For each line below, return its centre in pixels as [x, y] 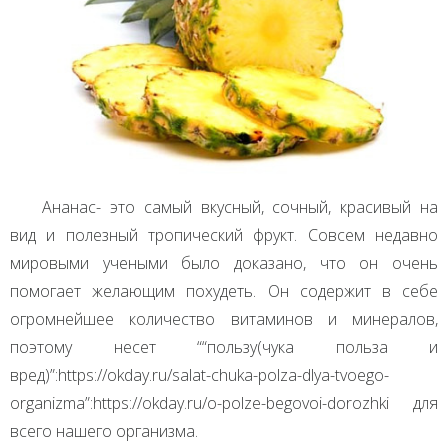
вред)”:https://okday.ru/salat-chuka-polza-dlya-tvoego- [199, 375]
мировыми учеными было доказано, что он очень [224, 263]
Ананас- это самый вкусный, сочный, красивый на [240, 207]
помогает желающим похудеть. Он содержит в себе [224, 291]
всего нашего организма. [104, 431]
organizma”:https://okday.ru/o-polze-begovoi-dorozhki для [224, 403]
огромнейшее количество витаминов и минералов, [224, 319]
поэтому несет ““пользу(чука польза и [224, 347]
